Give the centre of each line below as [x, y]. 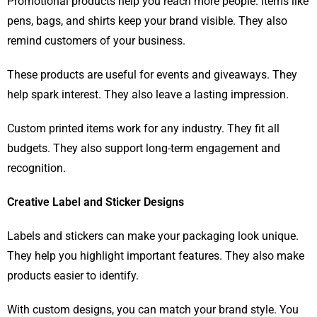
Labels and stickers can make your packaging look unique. [153, 236]
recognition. [36, 168]
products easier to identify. [73, 276]
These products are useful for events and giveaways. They [152, 75]
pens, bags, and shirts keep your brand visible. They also [147, 21]
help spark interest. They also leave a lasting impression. [148, 95]
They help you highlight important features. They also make [156, 256]
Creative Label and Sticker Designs [96, 202]
